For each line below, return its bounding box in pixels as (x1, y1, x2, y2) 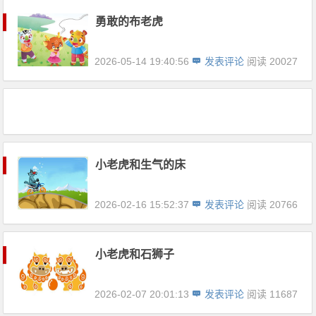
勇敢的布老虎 (95, 16, 164, 28)
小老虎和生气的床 (95, 159, 186, 171)
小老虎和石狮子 (95, 248, 175, 260)
